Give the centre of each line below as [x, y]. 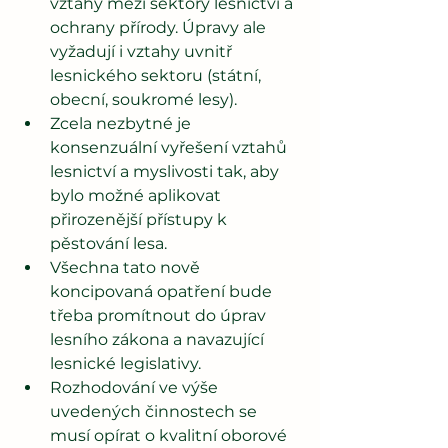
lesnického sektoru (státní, [157, 75]
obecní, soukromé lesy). [145, 99]
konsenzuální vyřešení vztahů [170, 147]
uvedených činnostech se [155, 411]
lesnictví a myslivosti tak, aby [166, 171]
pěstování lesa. [110, 243]
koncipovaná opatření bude [163, 291]
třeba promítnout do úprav [160, 315]
